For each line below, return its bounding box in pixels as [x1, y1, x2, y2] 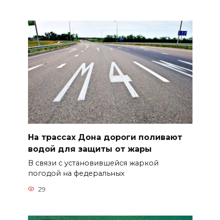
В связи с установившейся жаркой [27, 159, 159, 168]
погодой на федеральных [27, 169, 125, 178]
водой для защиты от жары [27, 144, 152, 154]
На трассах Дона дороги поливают [27, 133, 182, 142]
